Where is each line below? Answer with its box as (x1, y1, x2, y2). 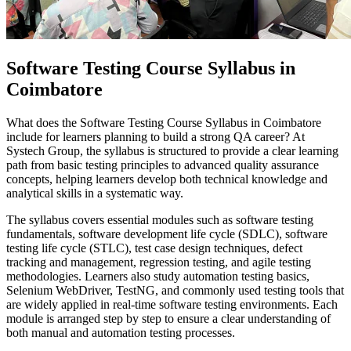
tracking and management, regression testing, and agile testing (6, 255, 311, 270)
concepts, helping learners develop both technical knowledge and (6, 172, 327, 186)
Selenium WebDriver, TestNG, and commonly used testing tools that (6, 284, 344, 298)
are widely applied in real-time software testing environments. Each (6, 298, 338, 312)
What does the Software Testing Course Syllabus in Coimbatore (6, 116, 321, 130)
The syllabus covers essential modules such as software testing (6, 213, 313, 227)
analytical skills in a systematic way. (6, 186, 183, 201)
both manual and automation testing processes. (6, 326, 235, 340)
